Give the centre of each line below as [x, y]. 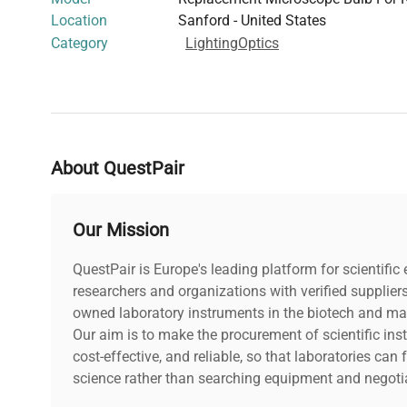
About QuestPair [118, 168]
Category [79, 43]
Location [79, 20]
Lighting [212, 43]
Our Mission [121, 229]
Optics [258, 43]
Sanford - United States [252, 20]
